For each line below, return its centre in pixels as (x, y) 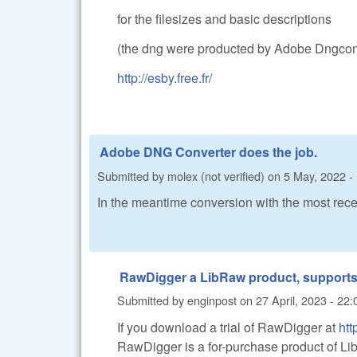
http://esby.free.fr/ (165, 77)
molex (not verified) (216, 175)
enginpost (212, 300)
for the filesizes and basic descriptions (224, 18)
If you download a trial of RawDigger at (228, 327)
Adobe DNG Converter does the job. (208, 152)
